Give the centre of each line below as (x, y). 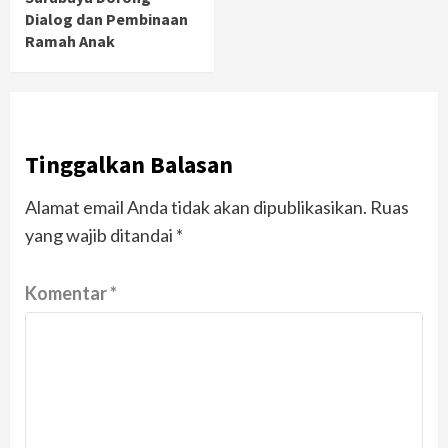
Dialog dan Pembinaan (106, 19)
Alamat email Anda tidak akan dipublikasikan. (196, 207)
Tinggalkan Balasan (129, 164)
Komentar (67, 293)
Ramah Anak (70, 41)
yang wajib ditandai (100, 235)
